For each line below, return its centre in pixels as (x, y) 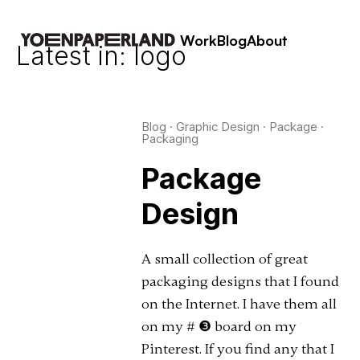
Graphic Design (217, 127)
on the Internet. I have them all (239, 304)
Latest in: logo (101, 56)
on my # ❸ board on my (219, 326)
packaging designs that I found (240, 281)
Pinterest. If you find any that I (237, 349)
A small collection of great (224, 259)
